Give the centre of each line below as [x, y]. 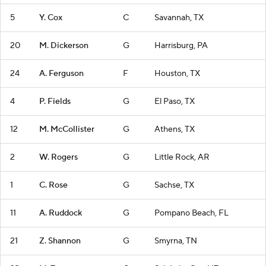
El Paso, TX [175, 102]
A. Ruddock [61, 213]
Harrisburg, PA [181, 46]
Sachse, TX [174, 185]
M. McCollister [67, 129]
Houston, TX [177, 74]
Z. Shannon [60, 241]
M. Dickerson [64, 46]
